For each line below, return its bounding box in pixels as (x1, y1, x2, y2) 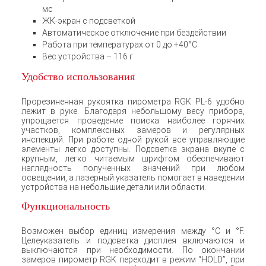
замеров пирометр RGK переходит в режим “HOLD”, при (21, 254, 245, 264)
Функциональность (21, 199, 110, 212)
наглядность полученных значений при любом (21, 163, 245, 173)
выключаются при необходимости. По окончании (21, 245, 245, 255)
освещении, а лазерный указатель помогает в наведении (21, 172, 245, 182)
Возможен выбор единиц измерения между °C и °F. (21, 226, 245, 236)
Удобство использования (21, 70, 135, 83)
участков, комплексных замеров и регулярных (21, 125, 245, 135)
